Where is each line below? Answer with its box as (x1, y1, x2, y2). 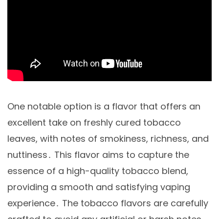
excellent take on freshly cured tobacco (7, 116, 181, 129)
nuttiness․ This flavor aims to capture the (7, 149, 189, 161)
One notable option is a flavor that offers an (7, 100, 200, 113)
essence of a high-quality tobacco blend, (7, 165, 188, 177)
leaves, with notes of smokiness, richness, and (7, 132, 209, 145)
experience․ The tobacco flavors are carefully (7, 197, 208, 210)
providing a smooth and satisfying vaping (7, 181, 190, 194)
